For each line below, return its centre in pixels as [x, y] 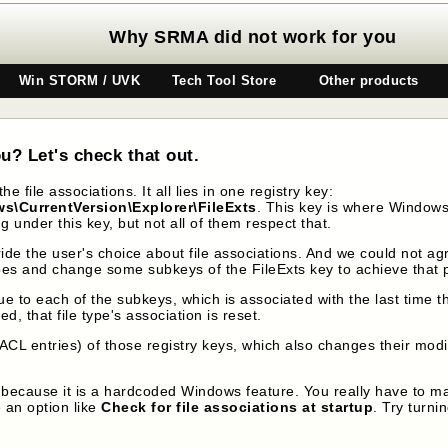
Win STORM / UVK [79, 80]
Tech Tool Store [224, 80]
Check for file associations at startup [237, 407]
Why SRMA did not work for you [253, 37]
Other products [368, 80]
